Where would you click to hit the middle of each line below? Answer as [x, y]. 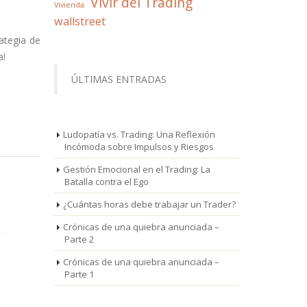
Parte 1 [79, 274]
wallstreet [79, 21]
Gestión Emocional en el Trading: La [136, 169]
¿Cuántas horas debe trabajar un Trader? [149, 204]
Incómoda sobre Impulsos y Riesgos [139, 147]
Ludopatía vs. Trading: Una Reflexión [139, 134]
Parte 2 [79, 239]
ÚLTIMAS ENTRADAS [119, 79]
